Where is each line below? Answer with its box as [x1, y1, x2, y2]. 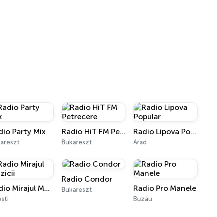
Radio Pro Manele [133, 184, 197, 193]
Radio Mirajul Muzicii [44, 184, 50, 193]
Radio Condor [61, 174, 112, 184]
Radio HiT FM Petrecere [119, 127, 125, 136]
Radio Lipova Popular [190, 127, 197, 136]
